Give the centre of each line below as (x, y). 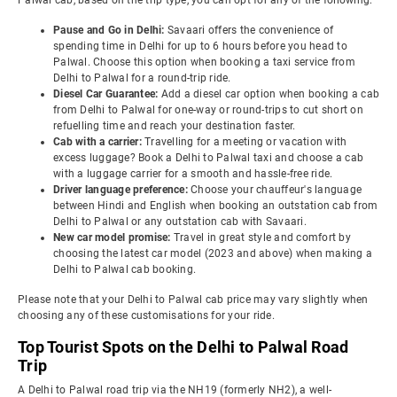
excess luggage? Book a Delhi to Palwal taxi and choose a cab (208, 158)
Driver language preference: (122, 190)
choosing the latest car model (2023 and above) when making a (213, 253)
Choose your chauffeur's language (276, 190)
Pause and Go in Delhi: (110, 30)
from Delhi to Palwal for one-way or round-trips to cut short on (208, 110)
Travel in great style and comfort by (262, 237)
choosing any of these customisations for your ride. (146, 315)
